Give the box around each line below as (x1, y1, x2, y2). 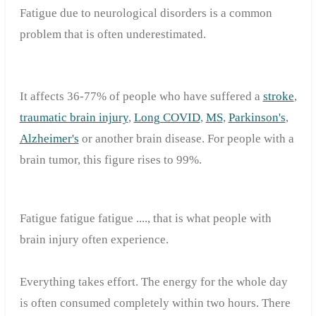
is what (174, 212, 210, 226)
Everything (19, 275, 75, 289)
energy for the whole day (162, 275, 288, 289)
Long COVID (133, 111, 200, 125)
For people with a (207, 132, 294, 146)
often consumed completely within (30, 296, 204, 310)
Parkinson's (228, 111, 286, 125)
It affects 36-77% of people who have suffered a (19, 90, 263, 104)
